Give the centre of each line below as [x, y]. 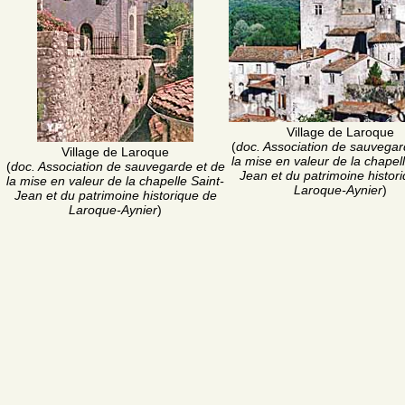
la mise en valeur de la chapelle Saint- [115, 180]
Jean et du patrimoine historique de [115, 195]
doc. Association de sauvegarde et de [118, 166]
